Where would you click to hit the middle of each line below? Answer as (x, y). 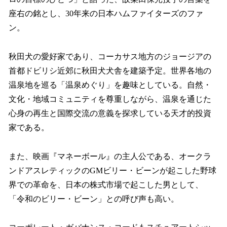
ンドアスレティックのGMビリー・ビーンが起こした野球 (112, 170)
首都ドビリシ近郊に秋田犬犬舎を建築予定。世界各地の (110, 70)
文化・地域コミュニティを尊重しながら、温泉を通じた (110, 99)
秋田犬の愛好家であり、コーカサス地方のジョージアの (110, 56)
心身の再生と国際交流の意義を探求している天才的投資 (110, 113)
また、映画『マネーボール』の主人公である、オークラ (110, 156)
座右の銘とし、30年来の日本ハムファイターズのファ (106, 13)
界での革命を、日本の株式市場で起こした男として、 (106, 184)
